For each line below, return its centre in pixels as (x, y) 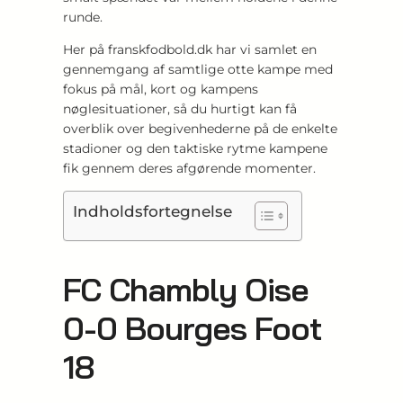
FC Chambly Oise (186, 289)
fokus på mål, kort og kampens (161, 89)
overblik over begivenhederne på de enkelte (200, 128)
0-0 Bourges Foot (193, 327)
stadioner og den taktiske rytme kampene (195, 148)
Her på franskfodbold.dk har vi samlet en (190, 49)
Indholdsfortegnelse (152, 211)
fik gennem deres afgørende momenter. (189, 168)
